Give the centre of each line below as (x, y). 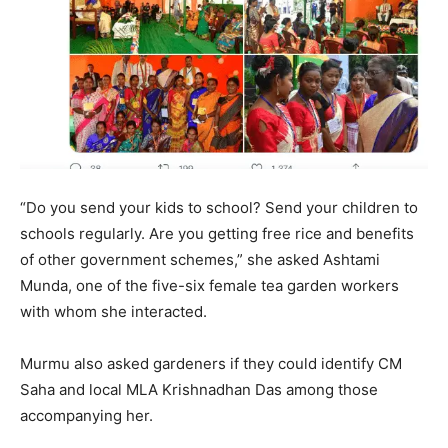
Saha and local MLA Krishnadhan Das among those (199, 389)
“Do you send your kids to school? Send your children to (219, 207)
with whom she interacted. (113, 311)
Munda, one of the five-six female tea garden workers (209, 285)
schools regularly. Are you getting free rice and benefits (217, 233)
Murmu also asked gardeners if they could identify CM (211, 363)
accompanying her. (86, 415)
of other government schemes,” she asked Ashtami (200, 259)
